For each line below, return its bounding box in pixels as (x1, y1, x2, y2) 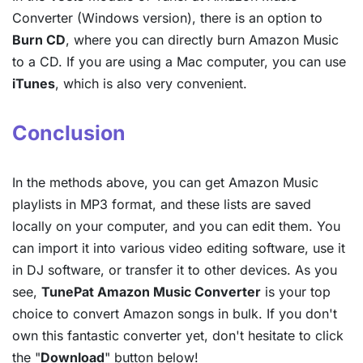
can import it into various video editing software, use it (12, 240, 345, 257)
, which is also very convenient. (55, 75, 247, 92)
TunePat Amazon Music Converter (41, 284, 261, 301)
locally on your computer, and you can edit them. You (12, 218, 340, 235)
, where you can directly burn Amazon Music (66, 32, 339, 49)
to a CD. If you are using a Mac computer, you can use (12, 53, 346, 70)
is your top (261, 284, 331, 301)
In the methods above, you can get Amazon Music (12, 174, 318, 191)
